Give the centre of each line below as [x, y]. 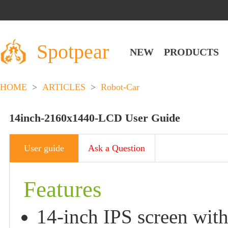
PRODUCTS [191, 52]
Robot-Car [120, 87]
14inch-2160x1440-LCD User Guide [95, 118]
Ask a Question [117, 148]
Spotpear [73, 51]
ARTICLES [64, 87]
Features [63, 189]
